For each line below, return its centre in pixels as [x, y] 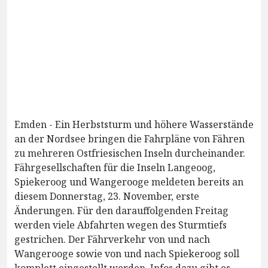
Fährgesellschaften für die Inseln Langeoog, [115, 168]
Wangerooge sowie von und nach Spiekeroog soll [127, 254]
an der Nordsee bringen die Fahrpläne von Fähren [130, 139]
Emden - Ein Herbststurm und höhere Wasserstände [134, 125]
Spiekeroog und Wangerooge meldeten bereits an [129, 182]
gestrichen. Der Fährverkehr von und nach [112, 240]
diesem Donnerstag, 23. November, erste [107, 197]
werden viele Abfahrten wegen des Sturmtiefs [121, 225]
